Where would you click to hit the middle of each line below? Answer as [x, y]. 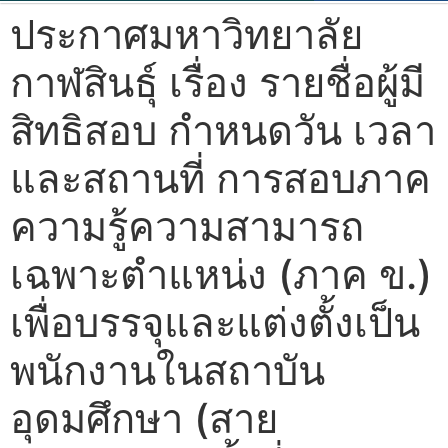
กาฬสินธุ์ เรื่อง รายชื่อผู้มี [217, 82]
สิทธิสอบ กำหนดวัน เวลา [223, 130]
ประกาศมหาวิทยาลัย [186, 34]
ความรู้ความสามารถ [187, 226]
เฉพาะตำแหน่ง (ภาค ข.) [221, 274]
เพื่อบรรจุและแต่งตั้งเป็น [215, 322]
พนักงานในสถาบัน [167, 370]
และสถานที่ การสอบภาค [220, 178]
